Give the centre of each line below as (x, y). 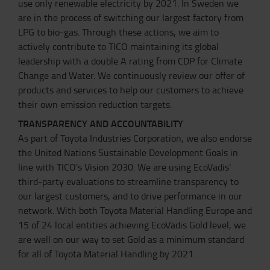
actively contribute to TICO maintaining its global (118, 46)
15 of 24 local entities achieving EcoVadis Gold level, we (132, 225)
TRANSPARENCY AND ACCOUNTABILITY (101, 123)
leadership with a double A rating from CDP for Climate (130, 61)
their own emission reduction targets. (95, 104)
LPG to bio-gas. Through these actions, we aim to (118, 32)
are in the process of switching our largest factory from (131, 17)
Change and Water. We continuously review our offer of (131, 75)
